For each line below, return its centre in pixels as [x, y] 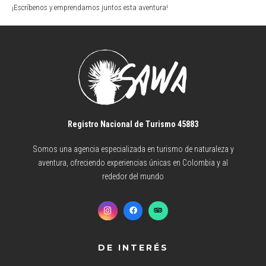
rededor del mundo [133, 177]
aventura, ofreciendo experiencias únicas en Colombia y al [133, 163]
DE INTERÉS [133, 247]
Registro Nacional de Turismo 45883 [133, 124]
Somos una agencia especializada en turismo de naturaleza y [133, 149]
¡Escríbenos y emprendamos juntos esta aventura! [90, 7]
